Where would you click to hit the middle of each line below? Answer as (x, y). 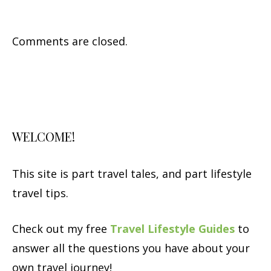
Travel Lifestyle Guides (172, 228)
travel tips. (40, 193)
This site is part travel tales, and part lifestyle (132, 173)
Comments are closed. (70, 41)
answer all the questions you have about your (131, 248)
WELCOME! (44, 136)
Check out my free (61, 228)
